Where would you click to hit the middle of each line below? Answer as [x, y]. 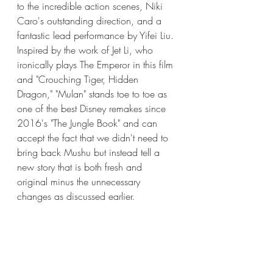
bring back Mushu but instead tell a [90, 152]
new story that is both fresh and [81, 167]
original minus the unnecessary [80, 182]
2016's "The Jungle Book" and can [89, 123]
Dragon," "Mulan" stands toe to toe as [94, 94]
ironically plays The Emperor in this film [97, 65]
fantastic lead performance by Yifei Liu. [97, 35]
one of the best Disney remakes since [93, 108]
